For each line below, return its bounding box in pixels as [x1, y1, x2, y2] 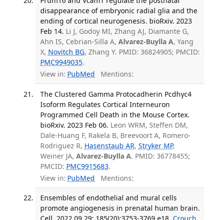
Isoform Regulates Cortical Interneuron [40, 99, 170, 109]
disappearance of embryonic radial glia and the [40, 5, 197, 15]
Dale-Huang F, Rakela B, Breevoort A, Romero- [40, 130, 191, 140]
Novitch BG [48, 47, 84, 56]
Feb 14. [40, 26, 64, 36]
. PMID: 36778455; [131, 151, 190, 161]
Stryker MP [138, 140, 173, 150]
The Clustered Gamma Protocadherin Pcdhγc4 [40, 89, 192, 99]
